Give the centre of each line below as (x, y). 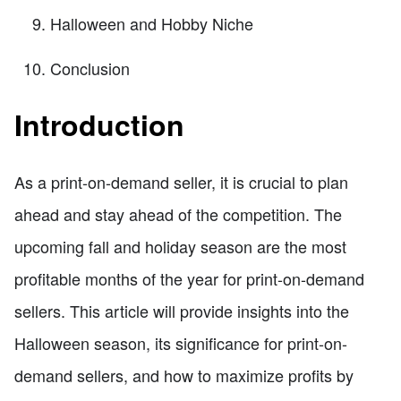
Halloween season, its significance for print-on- (181, 342)
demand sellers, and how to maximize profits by (184, 375)
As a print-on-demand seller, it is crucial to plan (181, 181)
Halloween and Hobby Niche (152, 23)
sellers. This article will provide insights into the (182, 310)
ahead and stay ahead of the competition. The (178, 213)
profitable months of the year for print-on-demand (189, 278)
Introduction (99, 125)
